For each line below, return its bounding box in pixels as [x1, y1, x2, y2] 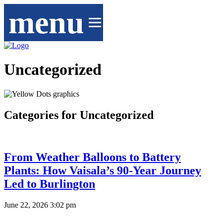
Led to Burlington [4, 177, 95, 190]
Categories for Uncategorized [4, 108, 154, 121]
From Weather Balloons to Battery [4, 150, 181, 164]
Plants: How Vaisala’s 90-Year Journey [4, 164, 201, 177]
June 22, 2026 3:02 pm [4, 200, 76, 209]
